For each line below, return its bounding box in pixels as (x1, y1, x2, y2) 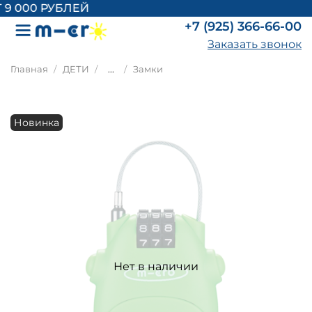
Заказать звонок (208, 38, 302, 51)
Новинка (14, 116, 60, 129)
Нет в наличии (114, 259, 198, 273)
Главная (10, 63, 48, 75)
